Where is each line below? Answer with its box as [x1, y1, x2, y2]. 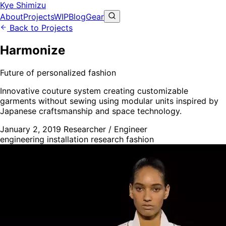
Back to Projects [7, 23, 73, 33]
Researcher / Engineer [64, 124, 147, 134]
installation [47, 134, 91, 144]
